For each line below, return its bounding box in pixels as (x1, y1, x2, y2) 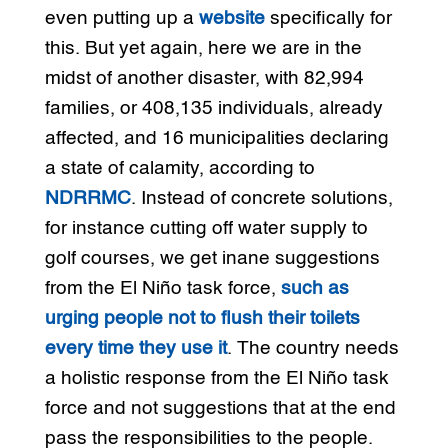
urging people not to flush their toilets (44, 309, 360, 329)
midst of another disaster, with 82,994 (44, 69, 364, 89)
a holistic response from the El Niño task (44, 369, 389, 389)
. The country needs (226, 339, 399, 359)
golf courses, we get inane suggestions (44, 249, 380, 269)
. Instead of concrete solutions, (130, 189, 393, 209)
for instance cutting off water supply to (44, 219, 368, 239)
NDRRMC (44, 189, 131, 209)
